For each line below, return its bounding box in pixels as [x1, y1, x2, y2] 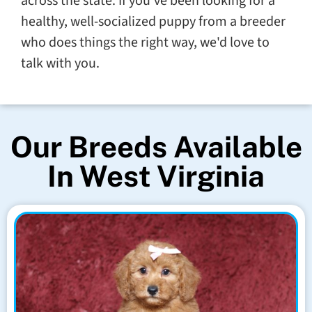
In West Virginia [47, 158, 265, 193]
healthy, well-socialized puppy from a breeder [21, 11, 286, 31]
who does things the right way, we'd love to [21, 32, 270, 52]
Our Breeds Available [10, 129, 302, 164]
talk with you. [21, 53, 100, 73]
